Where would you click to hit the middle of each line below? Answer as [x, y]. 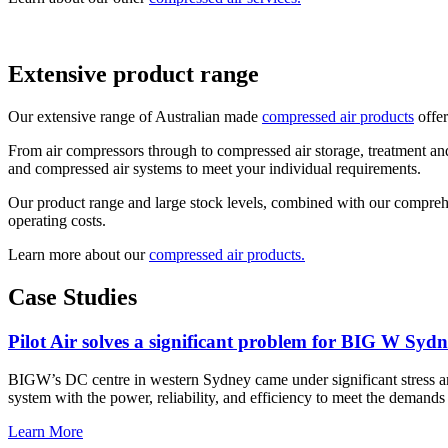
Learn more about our [78, 254]
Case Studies [72, 296]
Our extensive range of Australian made [135, 116]
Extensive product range [133, 74]
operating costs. [57, 220]
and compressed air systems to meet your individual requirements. [214, 168]
